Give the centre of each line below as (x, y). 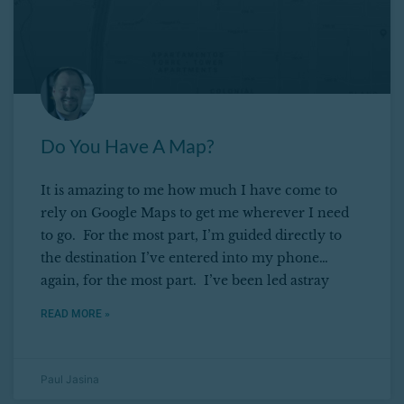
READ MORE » (75, 314)
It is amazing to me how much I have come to (189, 191)
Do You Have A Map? (127, 146)
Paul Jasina (70, 380)
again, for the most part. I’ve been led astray (185, 281)
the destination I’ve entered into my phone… (184, 258)
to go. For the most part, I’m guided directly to (191, 236)
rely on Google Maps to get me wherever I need (195, 213)
